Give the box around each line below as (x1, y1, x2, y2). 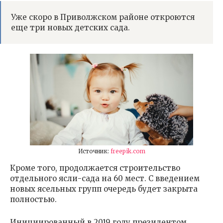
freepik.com (110, 148, 145, 155)
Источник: (78, 148, 111, 155)
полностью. (10, 195, 57, 205)
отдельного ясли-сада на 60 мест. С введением (10, 174, 200, 184)
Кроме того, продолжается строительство (10, 163, 180, 173)
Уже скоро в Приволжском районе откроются (11, 12, 195, 22)
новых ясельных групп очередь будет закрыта (10, 184, 198, 194)
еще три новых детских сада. (11, 22, 130, 32)
